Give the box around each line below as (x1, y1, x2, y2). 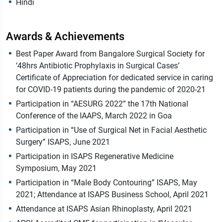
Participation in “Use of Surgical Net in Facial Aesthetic (16, 125, 207, 135)
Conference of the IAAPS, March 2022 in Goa (16, 111, 172, 121)
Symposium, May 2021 (16, 164, 97, 173)
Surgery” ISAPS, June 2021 (16, 137, 110, 147)
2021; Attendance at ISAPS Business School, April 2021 (16, 190, 209, 200)
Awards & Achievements (6, 30, 124, 43)
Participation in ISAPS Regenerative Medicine (16, 152, 173, 162)
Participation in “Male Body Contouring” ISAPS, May (16, 178, 197, 188)
